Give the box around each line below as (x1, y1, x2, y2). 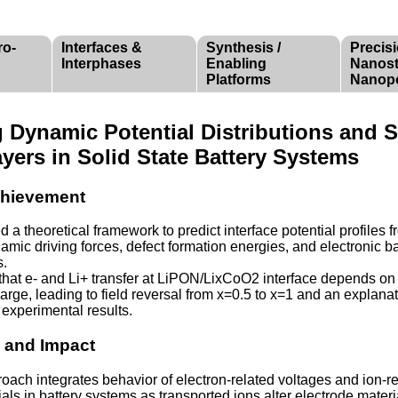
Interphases (61, 55, 141, 71)
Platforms (206, 71, 271, 87)
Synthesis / (206, 39, 281, 55)
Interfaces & (61, 39, 142, 55)
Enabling (206, 55, 267, 71)
